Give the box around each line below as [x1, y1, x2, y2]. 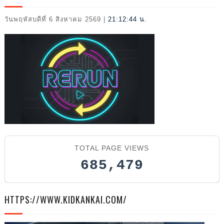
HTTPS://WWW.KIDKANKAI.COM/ [4, 193, 127, 206]
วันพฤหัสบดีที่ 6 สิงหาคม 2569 [4, 15, 101, 23]
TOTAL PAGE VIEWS [74, 144, 149, 152]
